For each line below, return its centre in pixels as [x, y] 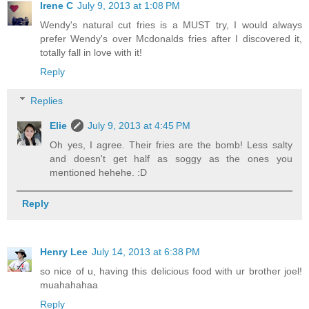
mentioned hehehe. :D [99, 172]
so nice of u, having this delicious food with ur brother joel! [171, 271]
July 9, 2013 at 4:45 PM [139, 125]
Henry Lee [64, 251]
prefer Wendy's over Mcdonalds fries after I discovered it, [171, 39]
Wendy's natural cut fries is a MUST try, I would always [171, 25]
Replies [47, 100]
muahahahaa [69, 285]
